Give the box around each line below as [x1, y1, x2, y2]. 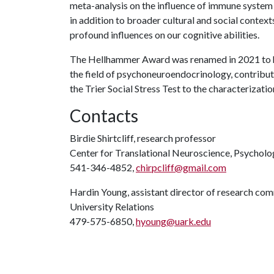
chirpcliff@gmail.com [136, 161, 226, 173]
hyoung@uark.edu [136, 215, 211, 227]
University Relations [70, 201, 154, 212]
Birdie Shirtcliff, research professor [70, 132, 216, 144]
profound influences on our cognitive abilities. [70, 29, 259, 40]
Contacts [70, 105, 138, 126]
